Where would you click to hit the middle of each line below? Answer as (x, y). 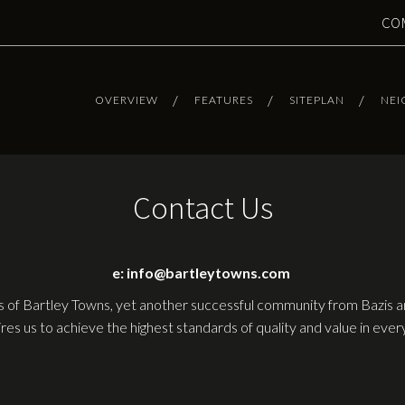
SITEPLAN (317, 100)
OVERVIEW (127, 100)
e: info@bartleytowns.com (202, 272)
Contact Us (202, 207)
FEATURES (224, 100)
